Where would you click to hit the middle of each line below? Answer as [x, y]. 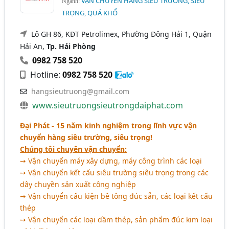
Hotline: [45, 74]
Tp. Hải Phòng [71, 46]
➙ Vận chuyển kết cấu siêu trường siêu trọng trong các [114, 172]
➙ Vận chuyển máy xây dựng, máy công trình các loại [111, 161]
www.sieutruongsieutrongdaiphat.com [108, 105]
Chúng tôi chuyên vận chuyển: [74, 149]
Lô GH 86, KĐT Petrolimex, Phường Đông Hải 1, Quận [122, 34]
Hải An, [33, 46]
